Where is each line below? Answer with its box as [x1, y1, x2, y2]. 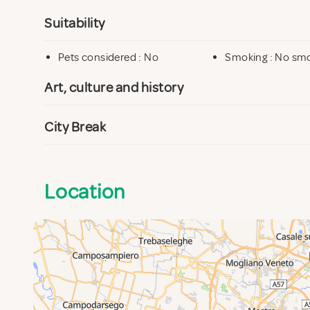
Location [44, 178, 125, 205]
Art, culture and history [44, 78, 183, 96]
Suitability [44, 14, 105, 32]
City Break [44, 118, 106, 136]
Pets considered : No [58, 50, 158, 64]
